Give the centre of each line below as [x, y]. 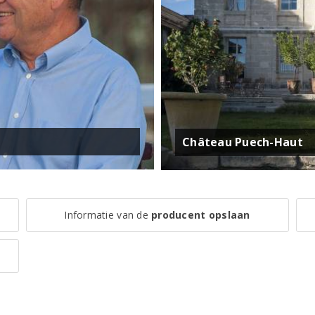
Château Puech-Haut [243, 142]
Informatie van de [108, 214]
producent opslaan [201, 214]
